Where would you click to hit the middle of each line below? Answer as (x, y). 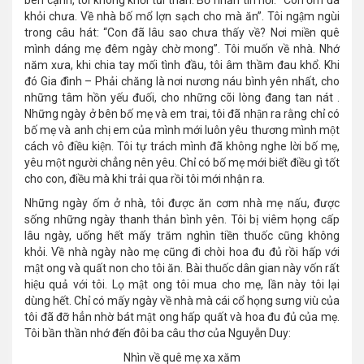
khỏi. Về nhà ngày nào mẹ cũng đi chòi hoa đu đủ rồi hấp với (182, 252)
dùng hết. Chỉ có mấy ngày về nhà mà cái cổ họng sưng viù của (182, 301)
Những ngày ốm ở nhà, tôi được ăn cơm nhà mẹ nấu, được (182, 204)
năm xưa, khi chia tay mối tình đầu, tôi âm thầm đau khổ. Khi (182, 65)
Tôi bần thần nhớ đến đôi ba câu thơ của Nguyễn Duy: (158, 334)
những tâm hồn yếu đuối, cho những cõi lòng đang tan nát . (182, 98)
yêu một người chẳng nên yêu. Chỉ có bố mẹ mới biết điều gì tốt (182, 163)
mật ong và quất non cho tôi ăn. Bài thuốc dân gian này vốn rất (182, 269)
